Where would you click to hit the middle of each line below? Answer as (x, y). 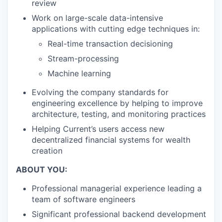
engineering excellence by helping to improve (117, 103)
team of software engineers (83, 199)
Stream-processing (83, 58)
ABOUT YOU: (42, 169)
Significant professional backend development (119, 214)
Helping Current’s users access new (98, 129)
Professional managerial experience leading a (117, 188)
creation (47, 151)
